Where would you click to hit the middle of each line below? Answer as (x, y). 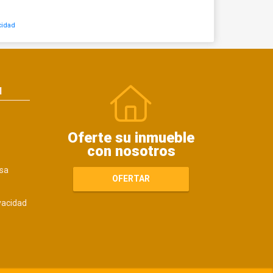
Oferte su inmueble (131, 137)
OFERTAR (131, 179)
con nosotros (131, 151)
